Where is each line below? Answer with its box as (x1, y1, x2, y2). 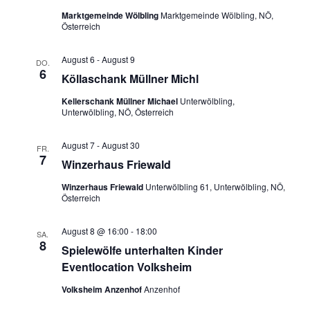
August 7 (61, 138, 95, 151)
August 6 (61, 53, 95, 65)
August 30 (101, 138, 140, 151)
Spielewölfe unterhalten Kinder (61, 241, 223, 258)
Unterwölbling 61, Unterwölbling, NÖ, (145, 180, 285, 192)
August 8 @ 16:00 (61, 224, 129, 237)
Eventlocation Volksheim (61, 258, 192, 275)
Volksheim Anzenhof (61, 282, 144, 295)
